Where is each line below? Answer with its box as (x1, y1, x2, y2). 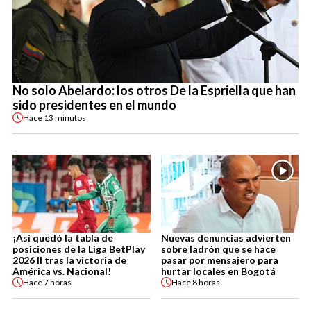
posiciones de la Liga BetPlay (12, 243, 145, 255)
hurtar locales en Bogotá (160, 265, 276, 278)
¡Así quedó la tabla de (12, 232, 113, 244)
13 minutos (44, 112, 86, 123)
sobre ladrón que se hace (160, 243, 276, 255)
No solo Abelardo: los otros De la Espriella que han (12, 83, 296, 99)
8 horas (192, 276, 220, 287)
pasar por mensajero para (160, 254, 278, 267)
